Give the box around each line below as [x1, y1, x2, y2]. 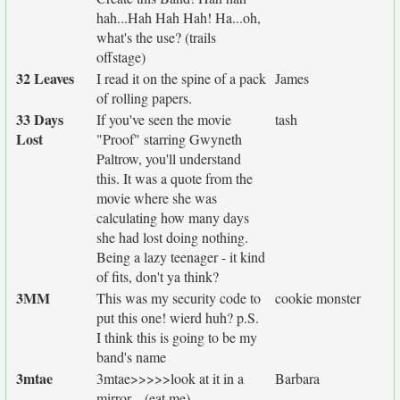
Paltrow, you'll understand [96, 149, 241, 168]
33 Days [16, 109, 63, 129]
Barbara [275, 369, 320, 387]
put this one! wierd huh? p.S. [96, 308, 259, 327]
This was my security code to [96, 288, 261, 307]
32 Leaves [16, 68, 74, 88]
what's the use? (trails [96, 28, 216, 46]
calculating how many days [96, 208, 249, 227]
